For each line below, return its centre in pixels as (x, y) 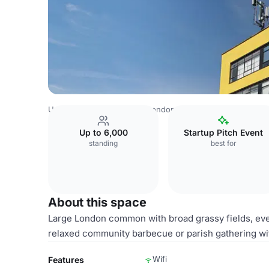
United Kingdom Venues (93, 109)
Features (66, 260)
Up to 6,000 (103, 132)
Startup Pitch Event (223, 132)
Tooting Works (241, 109)
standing (103, 143)
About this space (97, 202)
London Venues (177, 109)
